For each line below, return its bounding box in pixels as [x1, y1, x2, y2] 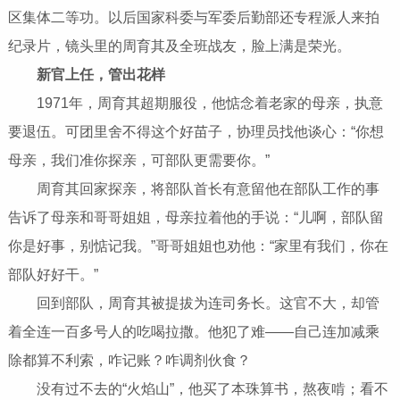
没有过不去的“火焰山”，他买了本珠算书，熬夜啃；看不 [7, 381, 388, 397]
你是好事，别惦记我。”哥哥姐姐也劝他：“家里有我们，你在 [7, 238, 388, 254]
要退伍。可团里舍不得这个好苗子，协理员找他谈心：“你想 [7, 124, 384, 140]
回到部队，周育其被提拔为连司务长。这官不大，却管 [7, 296, 379, 312]
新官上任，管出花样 [36, 67, 165, 83]
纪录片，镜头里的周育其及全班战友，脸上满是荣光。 [7, 38, 351, 54]
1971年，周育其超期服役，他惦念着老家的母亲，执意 [7, 96, 383, 112]
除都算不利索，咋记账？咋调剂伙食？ [7, 353, 251, 369]
